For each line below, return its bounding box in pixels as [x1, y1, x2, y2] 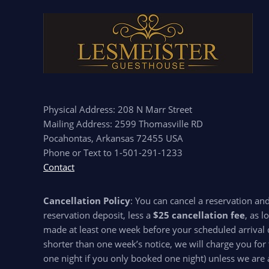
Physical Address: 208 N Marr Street [43, 103, 192, 115]
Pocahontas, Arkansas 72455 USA [43, 132, 183, 144]
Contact [43, 161, 74, 173]
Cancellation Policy [43, 195, 130, 207]
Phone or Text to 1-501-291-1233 [43, 147, 183, 159]
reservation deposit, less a [43, 209, 153, 221]
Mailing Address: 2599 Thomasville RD [43, 118, 203, 130]
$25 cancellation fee [153, 209, 245, 221]
